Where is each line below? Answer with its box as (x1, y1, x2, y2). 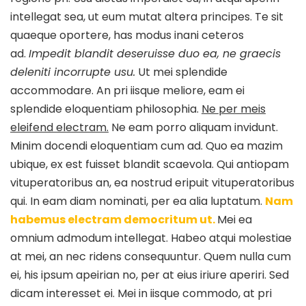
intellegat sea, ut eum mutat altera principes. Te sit (10, 9, 283, 25)
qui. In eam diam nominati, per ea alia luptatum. (10, 193, 265, 210)
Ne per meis (201, 101, 266, 117)
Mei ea (217, 212, 252, 228)
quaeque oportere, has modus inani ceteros (10, 27, 244, 44)
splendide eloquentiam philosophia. (10, 101, 201, 117)
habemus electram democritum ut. (10, 212, 217, 228)
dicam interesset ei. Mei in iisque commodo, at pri (10, 286, 272, 302)
